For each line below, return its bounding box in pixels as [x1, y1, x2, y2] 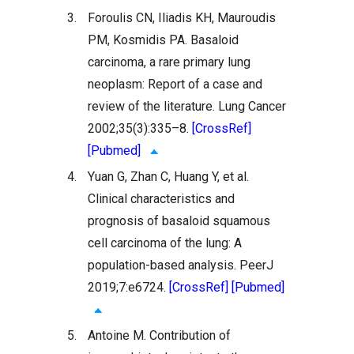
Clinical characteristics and [88, 191, 235, 207]
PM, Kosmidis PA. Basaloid [88, 32, 239, 48]
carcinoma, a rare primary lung [88, 55, 251, 70]
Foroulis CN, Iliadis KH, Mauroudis [88, 10, 277, 26]
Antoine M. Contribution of [88, 328, 232, 344]
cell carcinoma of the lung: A [88, 235, 243, 251]
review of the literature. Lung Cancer [88, 99, 287, 115]
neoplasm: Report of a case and [88, 77, 263, 92]
